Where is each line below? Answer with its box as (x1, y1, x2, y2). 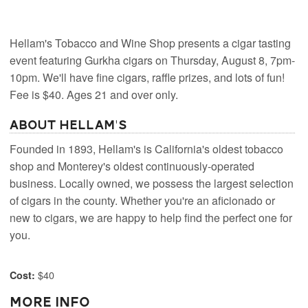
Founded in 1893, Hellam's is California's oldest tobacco (10, 140, 284, 157)
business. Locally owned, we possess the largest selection (10, 175, 294, 191)
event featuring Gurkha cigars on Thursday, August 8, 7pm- (10, 52, 296, 69)
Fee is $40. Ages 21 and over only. (10, 87, 179, 103)
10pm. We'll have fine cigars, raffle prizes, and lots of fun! (10, 69, 285, 86)
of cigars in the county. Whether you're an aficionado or (10, 192, 276, 208)
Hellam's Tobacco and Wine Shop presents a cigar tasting (10, 35, 291, 52)
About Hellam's (10, 114, 128, 136)
